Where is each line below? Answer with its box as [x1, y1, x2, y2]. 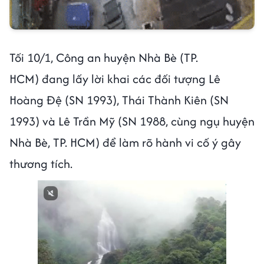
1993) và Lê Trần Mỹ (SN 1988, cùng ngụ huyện [9, 112, 255, 130]
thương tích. [9, 154, 72, 172]
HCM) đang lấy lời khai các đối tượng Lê [9, 70, 220, 87]
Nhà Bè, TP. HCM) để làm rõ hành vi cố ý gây [9, 133, 241, 151]
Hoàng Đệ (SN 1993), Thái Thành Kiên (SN [9, 91, 229, 108]
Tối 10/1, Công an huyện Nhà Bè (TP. [9, 48, 198, 66]
